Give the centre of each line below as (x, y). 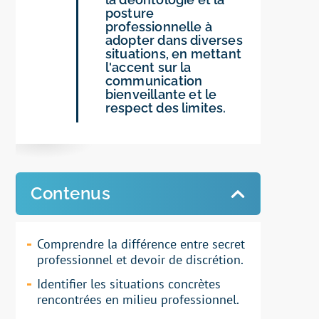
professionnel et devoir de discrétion (139, 260)
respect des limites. (166, 108)
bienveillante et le (161, 95)
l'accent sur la (148, 68)
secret (229, 244)
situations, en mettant (173, 54)
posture (130, 14)
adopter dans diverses (174, 41)
